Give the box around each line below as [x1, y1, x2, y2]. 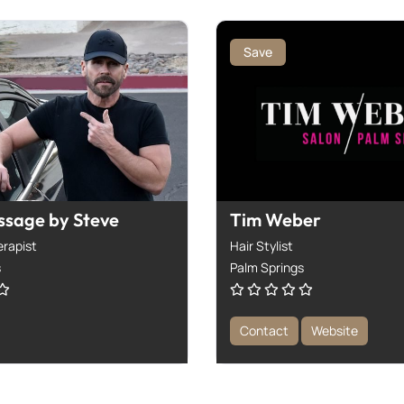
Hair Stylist [230, 236, 293, 254]
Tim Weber [230, 207, 321, 231]
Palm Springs [230, 258, 304, 276]
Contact [240, 321, 289, 339]
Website [311, 321, 358, 339]
